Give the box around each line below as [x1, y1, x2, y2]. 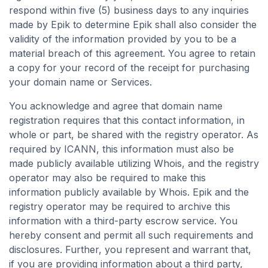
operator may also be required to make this [9, 172, 206, 184]
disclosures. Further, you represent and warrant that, [9, 243, 251, 255]
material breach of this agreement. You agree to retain [9, 47, 255, 59]
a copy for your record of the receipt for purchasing [9, 62, 249, 74]
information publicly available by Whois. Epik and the [9, 186, 249, 198]
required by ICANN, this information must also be [9, 143, 234, 155]
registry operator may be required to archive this [9, 200, 230, 212]
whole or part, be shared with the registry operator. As [9, 129, 258, 141]
